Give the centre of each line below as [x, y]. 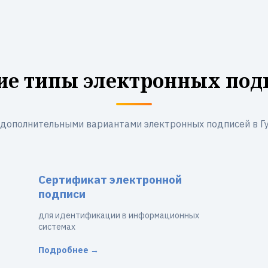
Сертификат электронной [110, 179]
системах [57, 227]
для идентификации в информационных [119, 215]
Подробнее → [68, 250]
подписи [62, 194]
